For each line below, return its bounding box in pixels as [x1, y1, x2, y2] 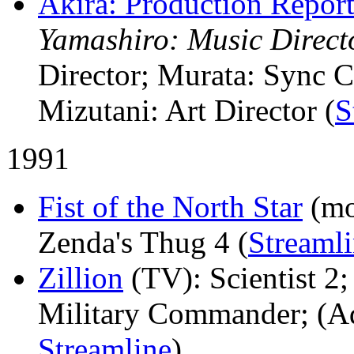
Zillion [38, 260, 123, 295]
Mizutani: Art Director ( [38, 92, 335, 127]
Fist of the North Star [38, 189, 303, 224]
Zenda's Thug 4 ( [38, 224, 248, 259]
